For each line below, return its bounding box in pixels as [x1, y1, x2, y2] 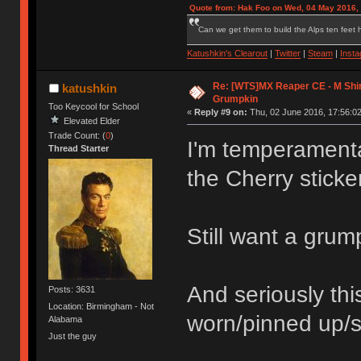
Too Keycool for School [48, 101, 139, 111]
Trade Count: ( [48, 130, 106, 140]
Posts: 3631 [48, 284, 96, 294]
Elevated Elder [64, 115, 121, 126]
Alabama [48, 314, 83, 325]
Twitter [274, 48, 301, 58]
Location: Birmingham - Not [48, 301, 155, 312]
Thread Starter [48, 143, 110, 153]
